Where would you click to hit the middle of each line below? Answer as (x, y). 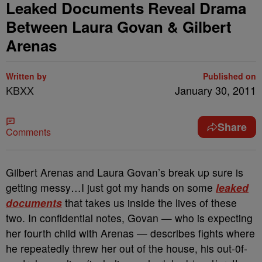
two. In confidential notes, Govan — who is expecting (129, 218)
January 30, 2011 (216, 90)
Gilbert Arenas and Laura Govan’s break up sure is (125, 172)
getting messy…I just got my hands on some (111, 187)
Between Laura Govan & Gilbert (119, 27)
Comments (28, 132)
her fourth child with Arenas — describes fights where (130, 233)
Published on (230, 76)
